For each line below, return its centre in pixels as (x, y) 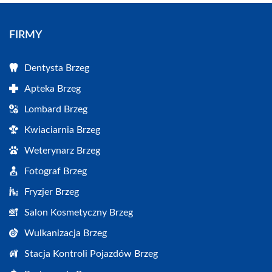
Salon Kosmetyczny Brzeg (79, 212)
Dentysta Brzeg (57, 68)
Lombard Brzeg (56, 109)
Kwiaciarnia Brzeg (62, 130)
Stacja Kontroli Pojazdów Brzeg (91, 253)
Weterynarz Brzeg (62, 150)
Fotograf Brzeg (56, 171)
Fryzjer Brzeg (52, 192)
